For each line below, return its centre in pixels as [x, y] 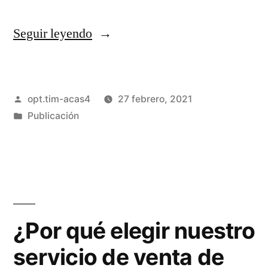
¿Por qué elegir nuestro [134, 230]
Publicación [53, 115]
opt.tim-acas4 [59, 99]
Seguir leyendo [53, 33]
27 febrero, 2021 [155, 99]
